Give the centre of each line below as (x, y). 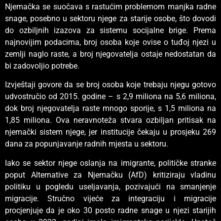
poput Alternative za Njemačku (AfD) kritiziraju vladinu (110, 175)
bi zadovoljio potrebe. (42, 66)
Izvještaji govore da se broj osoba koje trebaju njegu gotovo (110, 85)
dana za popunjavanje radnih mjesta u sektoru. (87, 144)
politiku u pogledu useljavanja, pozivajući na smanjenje (110, 186)
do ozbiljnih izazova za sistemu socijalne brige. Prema (110, 30)
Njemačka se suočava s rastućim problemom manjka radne (110, 6)
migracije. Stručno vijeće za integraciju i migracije (110, 198)
